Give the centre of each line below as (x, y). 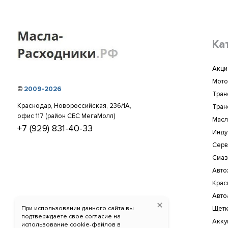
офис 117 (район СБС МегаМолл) (66, 116)
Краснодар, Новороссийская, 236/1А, (75, 106)
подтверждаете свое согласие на (71, 217)
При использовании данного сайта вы (78, 208)
